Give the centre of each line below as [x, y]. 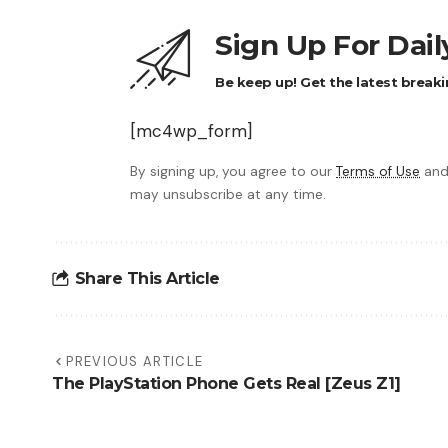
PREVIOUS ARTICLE [135, 361]
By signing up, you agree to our [233, 171]
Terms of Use [378, 171]
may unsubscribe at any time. [228, 194]
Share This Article [147, 279]
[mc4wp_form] [191, 130]
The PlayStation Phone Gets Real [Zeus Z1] [226, 383]
